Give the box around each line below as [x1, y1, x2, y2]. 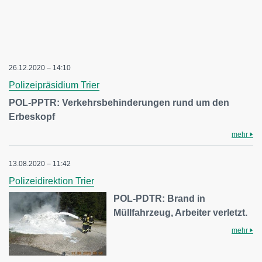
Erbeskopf [9, 111, 55, 122]
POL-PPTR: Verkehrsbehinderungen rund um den [9, 97, 229, 108]
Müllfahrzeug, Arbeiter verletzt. [113, 207, 248, 218]
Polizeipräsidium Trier [9, 80, 99, 90]
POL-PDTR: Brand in [113, 193, 206, 204]
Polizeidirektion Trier [9, 175, 94, 186]
